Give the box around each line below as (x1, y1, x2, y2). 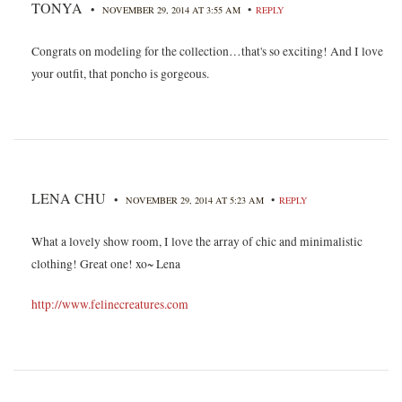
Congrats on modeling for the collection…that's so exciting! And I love (31, 42, 383, 59)
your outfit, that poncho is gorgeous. (31, 65, 209, 82)
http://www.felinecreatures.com (31, 295, 188, 312)
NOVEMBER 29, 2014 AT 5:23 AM (126, 193, 267, 206)
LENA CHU (31, 188, 106, 207)
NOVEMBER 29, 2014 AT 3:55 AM (102, 3, 243, 16)
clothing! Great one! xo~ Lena (31, 255, 180, 272)
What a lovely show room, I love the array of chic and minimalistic (31, 232, 363, 249)
